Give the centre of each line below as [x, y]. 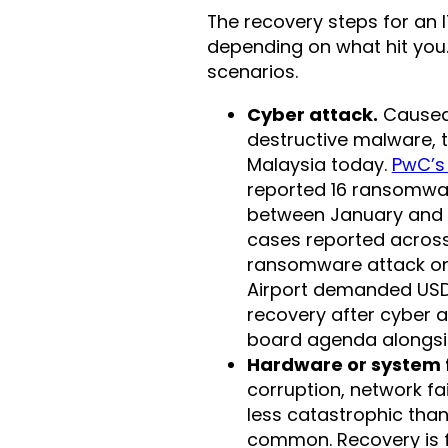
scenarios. [252, 72]
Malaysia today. [319, 165]
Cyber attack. [312, 115]
